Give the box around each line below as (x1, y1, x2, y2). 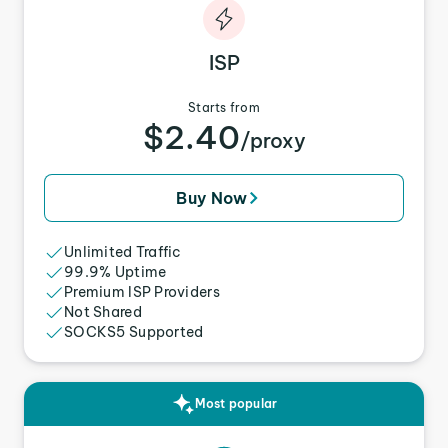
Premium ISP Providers (64, 283, 220, 301)
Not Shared (64, 303, 142, 321)
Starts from (188, 100, 260, 115)
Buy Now (176, 188, 248, 208)
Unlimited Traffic (64, 243, 182, 261)
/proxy (239, 128, 306, 153)
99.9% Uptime (64, 263, 167, 281)
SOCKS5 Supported (64, 323, 204, 341)
